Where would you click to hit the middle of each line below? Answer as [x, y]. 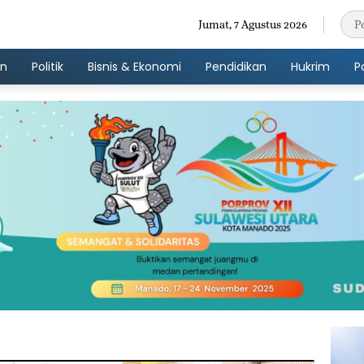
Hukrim [310, 66]
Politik [48, 66]
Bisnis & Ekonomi [134, 66]
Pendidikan [236, 66]
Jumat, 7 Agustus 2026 [253, 24]
